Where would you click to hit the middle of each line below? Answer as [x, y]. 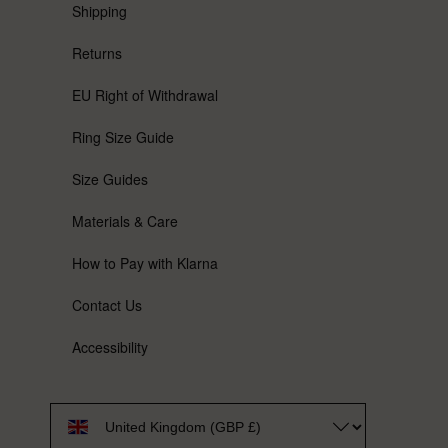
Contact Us [107, 305]
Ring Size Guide [123, 137]
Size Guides [110, 179]
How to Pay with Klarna [145, 263]
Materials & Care [125, 221]
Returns [97, 53]
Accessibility [110, 347]
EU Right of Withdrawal [145, 95]
